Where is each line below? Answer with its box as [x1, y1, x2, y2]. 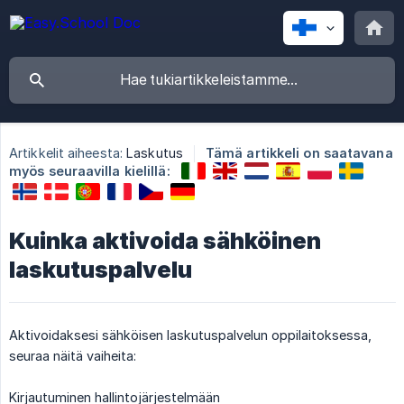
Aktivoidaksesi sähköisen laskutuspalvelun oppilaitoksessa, [9, 326, 372, 343]
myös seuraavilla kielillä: [9, 163, 170, 179]
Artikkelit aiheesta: [9, 145, 123, 161]
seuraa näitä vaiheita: [9, 347, 136, 363]
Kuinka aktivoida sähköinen [9, 226, 321, 254]
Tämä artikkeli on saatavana [205, 145, 393, 161]
